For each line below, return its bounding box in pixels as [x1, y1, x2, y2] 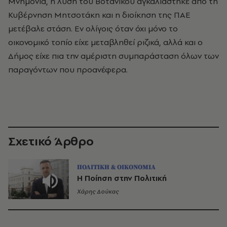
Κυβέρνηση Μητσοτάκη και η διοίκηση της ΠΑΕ [8, 9, 191, 20]
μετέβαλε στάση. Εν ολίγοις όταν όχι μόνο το [8, 23, 178, 34]
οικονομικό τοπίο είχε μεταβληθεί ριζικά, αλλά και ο [8, 36, 203, 48]
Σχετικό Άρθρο [8, 133, 94, 149]
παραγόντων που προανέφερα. [8, 64, 128, 75]
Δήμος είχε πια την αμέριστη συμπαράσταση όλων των [8, 50, 219, 61]
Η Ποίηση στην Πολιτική [77, 172, 167, 183]
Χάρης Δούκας [77, 187, 119, 196]
